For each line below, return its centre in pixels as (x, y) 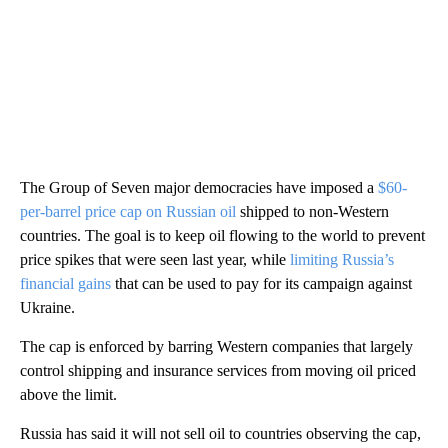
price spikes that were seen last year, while (155, 259)
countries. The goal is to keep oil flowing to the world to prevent (222, 235)
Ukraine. (47, 307)
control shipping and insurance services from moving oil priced (218, 370)
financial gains (65, 283)
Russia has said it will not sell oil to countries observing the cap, (220, 433)
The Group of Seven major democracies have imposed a (199, 187)
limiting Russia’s (342, 259)
